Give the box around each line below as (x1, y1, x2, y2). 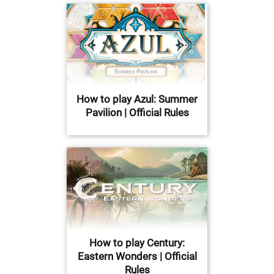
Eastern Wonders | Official (77, 250, 197, 263)
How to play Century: (89, 237, 185, 250)
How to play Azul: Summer (76, 93, 198, 106)
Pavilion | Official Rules (85, 106, 189, 119)
